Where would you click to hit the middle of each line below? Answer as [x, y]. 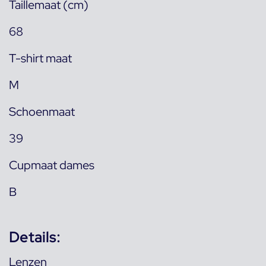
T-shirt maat [40, 58]
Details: [35, 237]
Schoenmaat [42, 112]
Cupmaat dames [52, 165]
